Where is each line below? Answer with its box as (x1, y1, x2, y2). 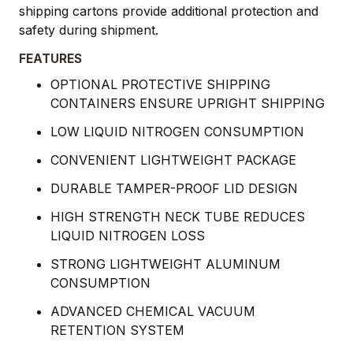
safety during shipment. (19, 22, 158, 39)
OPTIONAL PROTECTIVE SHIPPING (50, 76, 270, 93)
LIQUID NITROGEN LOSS (50, 228, 205, 244)
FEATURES (19, 51, 82, 67)
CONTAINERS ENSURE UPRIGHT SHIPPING (50, 95, 325, 112)
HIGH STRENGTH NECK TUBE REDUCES (50, 209, 305, 225)
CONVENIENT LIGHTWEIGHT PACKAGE (50, 152, 296, 169)
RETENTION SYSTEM (50, 322, 184, 339)
